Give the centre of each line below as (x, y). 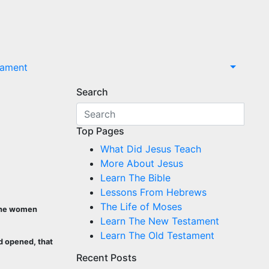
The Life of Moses (141, 207)
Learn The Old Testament (157, 235)
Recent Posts (107, 258)
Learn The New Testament (160, 221)
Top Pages (100, 131)
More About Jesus (142, 163)
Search (92, 92)
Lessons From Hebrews (153, 192)
